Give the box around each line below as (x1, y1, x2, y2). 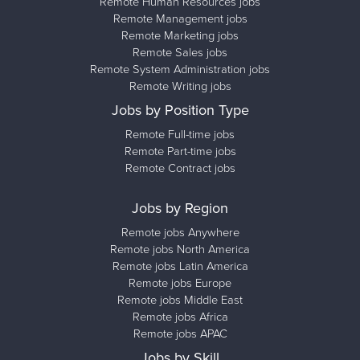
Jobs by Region (132, 198, 228, 219)
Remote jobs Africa (132, 308, 228, 325)
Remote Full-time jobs (125, 125, 235, 143)
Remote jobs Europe (129, 274, 231, 292)
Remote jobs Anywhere (121, 223, 239, 241)
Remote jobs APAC (133, 325, 227, 342)
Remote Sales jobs (133, 43, 227, 61)
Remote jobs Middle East (117, 291, 243, 309)
